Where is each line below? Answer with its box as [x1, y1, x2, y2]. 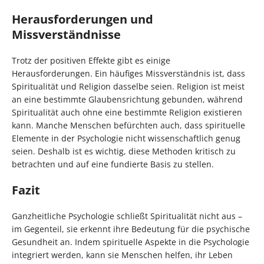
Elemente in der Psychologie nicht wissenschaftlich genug [12, 132, 240, 144]
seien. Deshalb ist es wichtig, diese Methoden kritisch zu [12, 145, 236, 157]
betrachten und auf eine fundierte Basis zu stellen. [12, 158, 214, 170]
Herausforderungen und [12, 11, 153, 27]
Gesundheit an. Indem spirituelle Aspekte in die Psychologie [12, 236, 249, 247]
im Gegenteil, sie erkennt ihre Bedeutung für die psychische [12, 223, 250, 235]
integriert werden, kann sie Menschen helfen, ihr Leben [12, 249, 233, 260]
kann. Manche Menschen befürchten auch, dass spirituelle [12, 119, 245, 131]
